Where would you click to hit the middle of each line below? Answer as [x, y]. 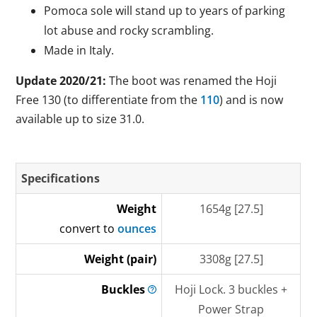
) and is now [252, 100]
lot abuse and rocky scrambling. [129, 30]
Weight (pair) [121, 259]
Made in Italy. [79, 50]
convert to [89, 229]
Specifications [61, 178]
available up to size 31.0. [80, 119]
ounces [137, 229]
